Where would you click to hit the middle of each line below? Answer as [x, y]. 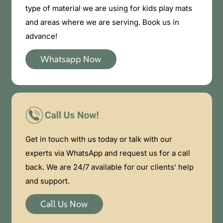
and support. [47, 181]
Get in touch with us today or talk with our [99, 139]
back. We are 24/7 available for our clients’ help [109, 167]
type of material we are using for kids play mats [109, 8]
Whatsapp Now [71, 59]
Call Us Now [64, 204]
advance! [41, 36]
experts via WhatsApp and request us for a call [108, 153]
